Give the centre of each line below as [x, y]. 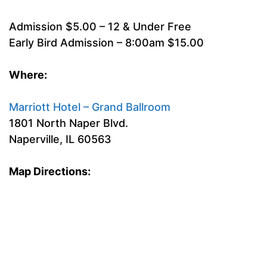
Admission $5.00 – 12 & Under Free [100, 27]
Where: [28, 75]
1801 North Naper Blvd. [69, 123]
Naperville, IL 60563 [60, 139]
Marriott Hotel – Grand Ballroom [90, 107]
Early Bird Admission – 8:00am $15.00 [106, 43]
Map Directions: [50, 172]
